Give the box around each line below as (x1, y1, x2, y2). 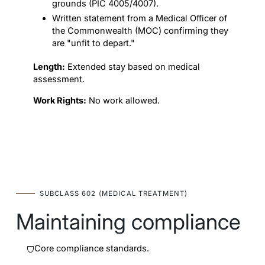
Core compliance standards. (34, 243, 150, 254)
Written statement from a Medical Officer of (52, 13, 228, 24)
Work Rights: (33, 95, 87, 106)
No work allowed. (86, 95, 160, 106)
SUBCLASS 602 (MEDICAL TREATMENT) (39, 189, 188, 198)
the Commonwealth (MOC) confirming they (52, 25, 229, 37)
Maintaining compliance (15, 208, 241, 235)
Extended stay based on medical (65, 62, 201, 73)
